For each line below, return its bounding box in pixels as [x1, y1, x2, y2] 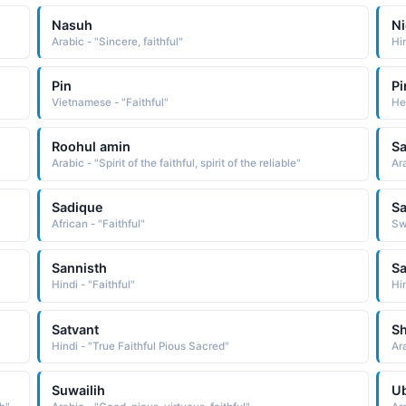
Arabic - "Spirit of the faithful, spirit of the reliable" [52, 156, 302, 169]
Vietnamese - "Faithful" [52, 95, 169, 109]
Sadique [52, 199, 104, 216]
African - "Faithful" [52, 217, 146, 231]
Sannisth [52, 260, 108, 276]
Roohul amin [52, 138, 131, 154]
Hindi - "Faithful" [52, 278, 136, 292]
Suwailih [52, 382, 106, 398]
